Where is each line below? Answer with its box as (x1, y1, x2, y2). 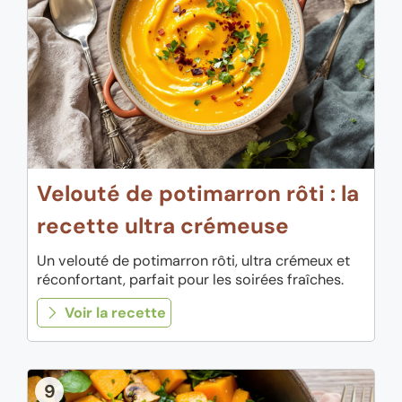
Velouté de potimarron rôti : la (37, 179, 359, 208)
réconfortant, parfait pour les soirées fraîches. (37, 269, 344, 289)
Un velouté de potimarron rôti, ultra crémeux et (37, 250, 350, 270)
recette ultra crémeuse (37, 211, 289, 240)
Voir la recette (61, 302, 167, 322)
